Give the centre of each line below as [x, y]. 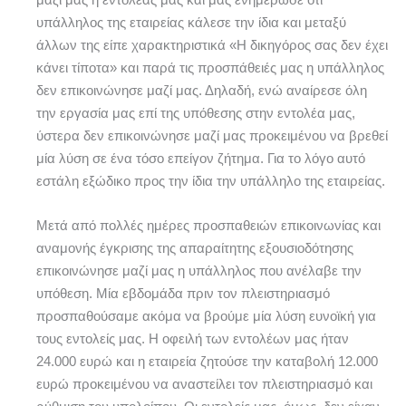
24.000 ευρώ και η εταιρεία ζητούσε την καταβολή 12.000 [207, 361]
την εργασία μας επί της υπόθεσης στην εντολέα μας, [196, 114]
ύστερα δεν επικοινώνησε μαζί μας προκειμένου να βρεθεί [212, 136]
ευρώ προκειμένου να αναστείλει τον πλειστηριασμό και [204, 384]
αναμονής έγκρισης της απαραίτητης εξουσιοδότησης [195, 248]
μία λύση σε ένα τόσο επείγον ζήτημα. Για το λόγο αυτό [201, 159]
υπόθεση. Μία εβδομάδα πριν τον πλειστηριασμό [183, 293]
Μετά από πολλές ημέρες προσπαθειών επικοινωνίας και [208, 225]
